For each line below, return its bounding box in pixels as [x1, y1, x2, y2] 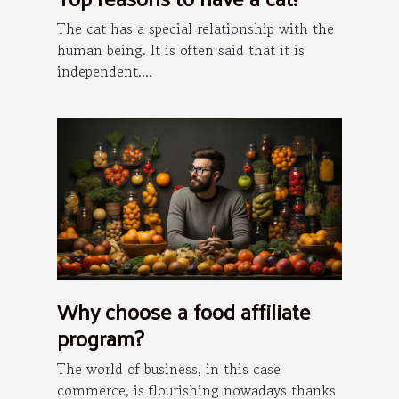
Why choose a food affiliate [57, 291, 311, 331]
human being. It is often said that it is [57, 38, 305, 61]
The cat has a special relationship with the [57, 17, 334, 39]
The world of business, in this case [57, 358, 281, 380]
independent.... [57, 60, 152, 82]
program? [57, 318, 143, 358]
